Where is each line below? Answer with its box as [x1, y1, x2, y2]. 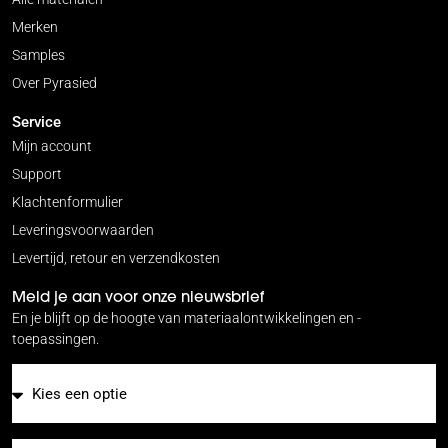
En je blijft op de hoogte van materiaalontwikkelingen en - [12, 308, 361, 328]
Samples [12, 44, 65, 64]
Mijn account [12, 135, 92, 155]
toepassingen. [12, 329, 99, 349]
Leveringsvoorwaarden [12, 219, 154, 239]
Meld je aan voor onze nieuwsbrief [12, 287, 264, 307]
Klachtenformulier [12, 191, 123, 211]
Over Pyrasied [12, 72, 97, 92]
